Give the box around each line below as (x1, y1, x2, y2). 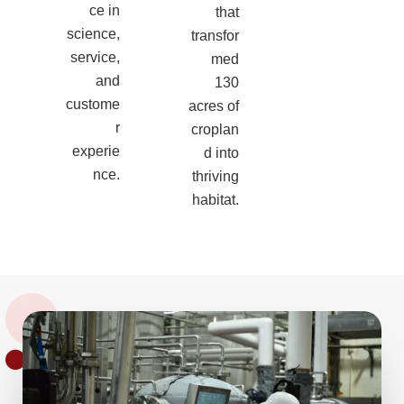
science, (66, 26, 120, 42)
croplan (191, 122, 240, 138)
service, (69, 50, 120, 66)
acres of (188, 98, 240, 115)
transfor (191, 28, 240, 44)
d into (204, 145, 240, 161)
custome (65, 96, 120, 113)
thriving (192, 169, 240, 185)
